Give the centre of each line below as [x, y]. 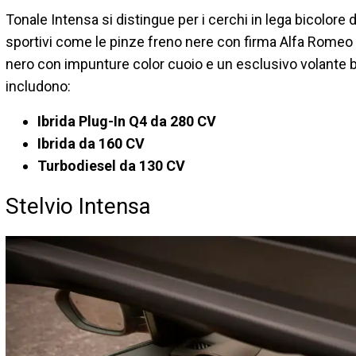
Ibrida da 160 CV [91, 143]
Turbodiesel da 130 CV [111, 165]
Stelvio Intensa [78, 206]
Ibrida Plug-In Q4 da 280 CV [127, 121]
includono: [38, 86]
